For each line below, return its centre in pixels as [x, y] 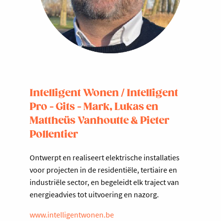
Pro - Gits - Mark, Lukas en [94, 107]
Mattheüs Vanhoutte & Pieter [99, 121]
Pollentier [54, 134]
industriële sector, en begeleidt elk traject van [104, 182]
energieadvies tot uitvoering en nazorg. [94, 194]
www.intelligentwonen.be [72, 214]
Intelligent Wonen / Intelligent [104, 93]
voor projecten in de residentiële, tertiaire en [103, 169]
